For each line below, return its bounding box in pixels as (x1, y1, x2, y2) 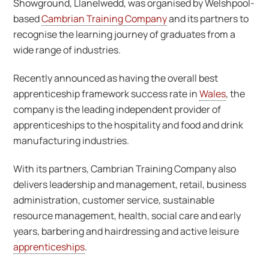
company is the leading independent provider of (13, 102, 222, 116)
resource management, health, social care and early (13, 208, 241, 222)
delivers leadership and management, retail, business (13, 177, 247, 191)
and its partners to (167, 12, 249, 26)
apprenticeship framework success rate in (13, 86, 200, 100)
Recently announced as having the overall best (13, 71, 219, 85)
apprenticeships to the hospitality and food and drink (13, 118, 244, 131)
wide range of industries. (13, 43, 121, 57)
